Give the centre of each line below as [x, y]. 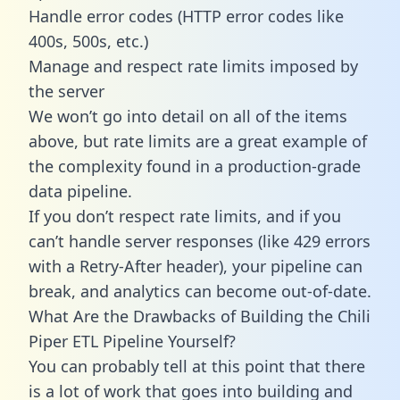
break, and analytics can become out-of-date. [200, 291]
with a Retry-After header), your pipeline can [196, 266]
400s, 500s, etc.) [88, 41]
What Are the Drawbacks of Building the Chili [200, 316]
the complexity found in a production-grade [195, 166]
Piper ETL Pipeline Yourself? [132, 341]
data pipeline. [80, 191]
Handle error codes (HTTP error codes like [186, 16]
